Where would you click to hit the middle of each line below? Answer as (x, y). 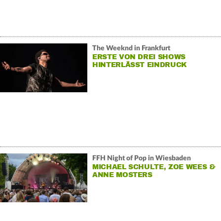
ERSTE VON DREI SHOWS (139, 57)
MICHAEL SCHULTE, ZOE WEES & (153, 167)
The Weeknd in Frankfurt (131, 49)
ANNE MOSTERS (122, 175)
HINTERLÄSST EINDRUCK (139, 65)
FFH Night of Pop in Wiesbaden (141, 159)
